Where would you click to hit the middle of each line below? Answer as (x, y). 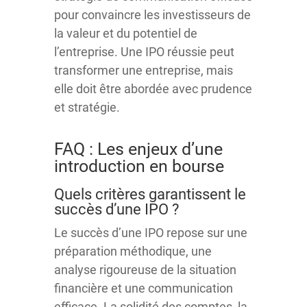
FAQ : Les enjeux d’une (138, 149)
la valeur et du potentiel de (126, 33)
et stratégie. (87, 107)
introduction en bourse (139, 166)
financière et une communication (144, 288)
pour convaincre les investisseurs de (152, 14)
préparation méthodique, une (133, 251)
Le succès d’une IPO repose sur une (151, 232)
